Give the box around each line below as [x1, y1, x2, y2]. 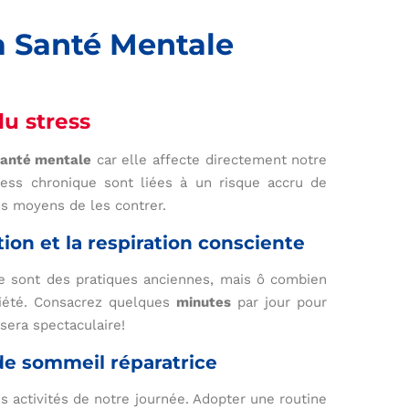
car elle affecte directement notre [91, 152, 328, 169]
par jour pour [231, 294, 328, 311]
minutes [176, 294, 232, 311]
